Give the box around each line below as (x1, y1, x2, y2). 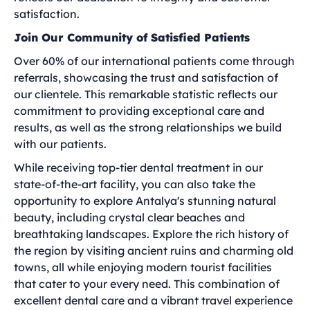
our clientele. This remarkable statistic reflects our (14, 87, 277, 101)
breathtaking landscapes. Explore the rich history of (14, 227, 289, 241)
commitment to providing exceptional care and (14, 104, 264, 118)
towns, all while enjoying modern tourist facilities (14, 260, 272, 274)
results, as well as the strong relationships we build (14, 120, 282, 134)
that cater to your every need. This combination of (14, 277, 280, 291)
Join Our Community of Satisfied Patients (14, 30, 250, 44)
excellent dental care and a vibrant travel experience (14, 293, 293, 307)
